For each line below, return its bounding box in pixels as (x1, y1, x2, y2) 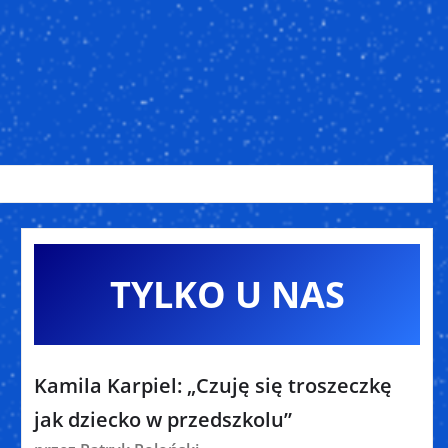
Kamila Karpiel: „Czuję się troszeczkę (34, 372, 392, 399)
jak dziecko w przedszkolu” (34, 406, 292, 433)
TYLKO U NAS (109, 270, 345, 319)
